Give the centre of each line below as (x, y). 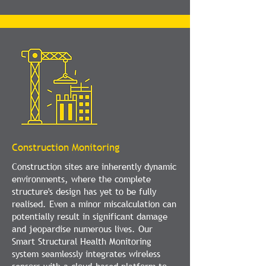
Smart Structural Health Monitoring (82, 241)
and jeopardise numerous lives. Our (82, 229)
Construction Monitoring (66, 148)
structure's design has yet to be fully (84, 191)
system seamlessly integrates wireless (86, 254)
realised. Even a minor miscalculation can (94, 204)
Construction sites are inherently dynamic (94, 166)
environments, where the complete (81, 179)
